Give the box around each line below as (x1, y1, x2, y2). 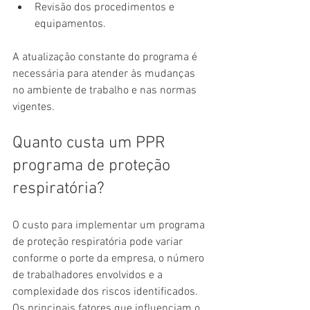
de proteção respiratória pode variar (12, 235, 185, 250)
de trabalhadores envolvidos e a (12, 268, 165, 283)
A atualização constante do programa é (12, 51, 200, 65)
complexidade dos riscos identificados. (12, 285, 201, 300)
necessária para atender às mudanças (12, 67, 198, 82)
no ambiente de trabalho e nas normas (12, 84, 199, 98)
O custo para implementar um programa (12, 219, 208, 233)
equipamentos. (35, 17, 106, 32)
